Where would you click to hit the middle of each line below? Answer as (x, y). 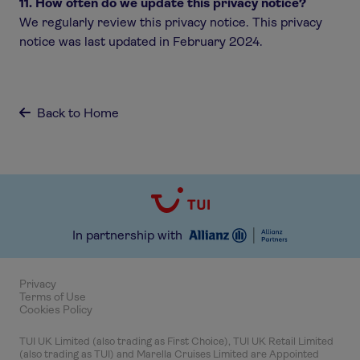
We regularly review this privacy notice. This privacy (171, 22)
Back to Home (78, 113)
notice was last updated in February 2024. (143, 41)
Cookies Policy (56, 309)
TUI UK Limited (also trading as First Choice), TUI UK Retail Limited (176, 341)
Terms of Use (53, 297)
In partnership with (127, 235)
